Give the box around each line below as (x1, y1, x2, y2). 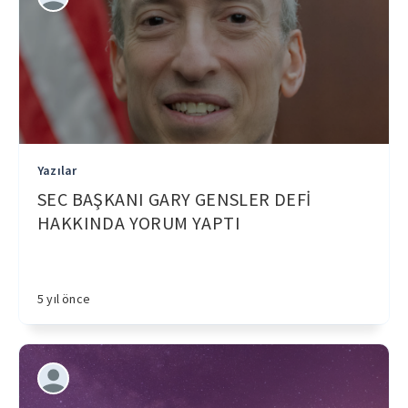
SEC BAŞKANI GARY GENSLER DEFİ (37, 188, 311, 210)
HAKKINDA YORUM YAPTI (37, 211, 240, 234)
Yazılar (37, 162, 77, 178)
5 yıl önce (37, 291, 90, 307)
